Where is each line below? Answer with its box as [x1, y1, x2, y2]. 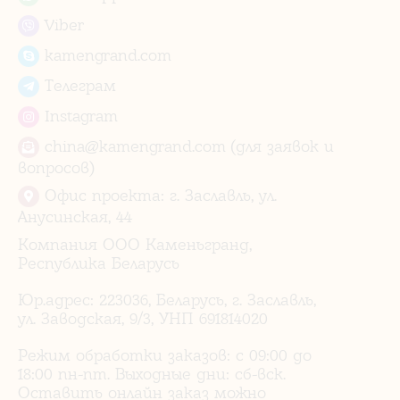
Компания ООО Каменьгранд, [18, 234, 252, 254]
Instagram [39, 105, 118, 125]
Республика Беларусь [18, 253, 179, 272]
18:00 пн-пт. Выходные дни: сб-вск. [18, 363, 286, 383]
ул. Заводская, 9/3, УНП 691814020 [18, 308, 268, 328]
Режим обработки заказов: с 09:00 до [18, 345, 312, 364]
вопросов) [18, 157, 94, 177]
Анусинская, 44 [18, 206, 132, 226]
